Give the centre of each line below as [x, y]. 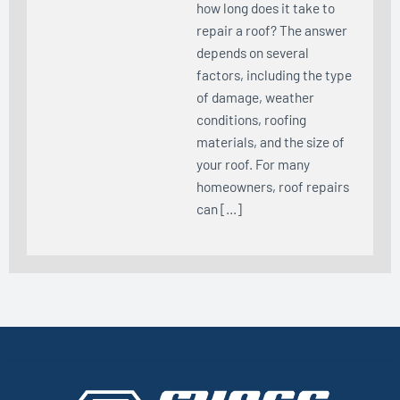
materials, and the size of [271, 141]
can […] [219, 208]
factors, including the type [274, 74]
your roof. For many [253, 163]
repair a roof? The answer [272, 29]
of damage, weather [255, 96]
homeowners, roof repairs [273, 186]
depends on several [253, 52]
